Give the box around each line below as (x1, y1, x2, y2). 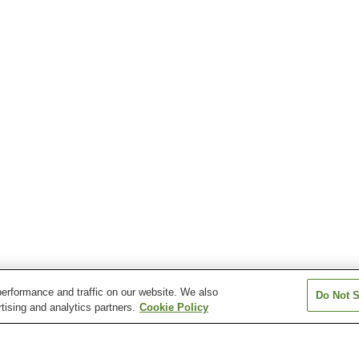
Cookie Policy (139, 301, 208, 313)
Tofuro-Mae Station (7, 340, 105, 353)
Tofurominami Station (140, 340, 248, 353)
